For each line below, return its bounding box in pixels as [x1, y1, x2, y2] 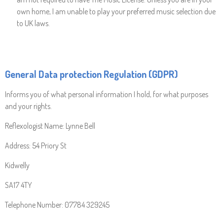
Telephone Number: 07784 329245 [5, 200, 110, 210]
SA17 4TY [5, 180, 32, 190]
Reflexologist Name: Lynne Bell [5, 121, 95, 131]
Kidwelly [5, 160, 30, 170]
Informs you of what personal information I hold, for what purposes [5, 89, 208, 99]
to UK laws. [17, 18, 50, 28]
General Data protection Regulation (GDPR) [5, 68, 178, 80]
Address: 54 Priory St [5, 141, 67, 150]
